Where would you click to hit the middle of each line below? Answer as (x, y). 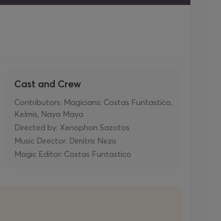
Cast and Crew (48, 84)
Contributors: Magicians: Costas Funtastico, (93, 102)
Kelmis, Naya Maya (49, 114)
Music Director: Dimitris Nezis (65, 141)
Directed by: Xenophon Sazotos (72, 127)
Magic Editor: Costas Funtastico (73, 154)
